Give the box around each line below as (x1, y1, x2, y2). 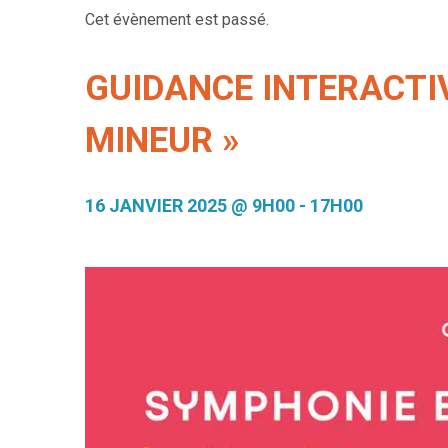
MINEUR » (85, 119, 241, 161)
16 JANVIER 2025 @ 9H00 (85, 194, 296, 216)
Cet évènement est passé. (85, 9, 270, 29)
